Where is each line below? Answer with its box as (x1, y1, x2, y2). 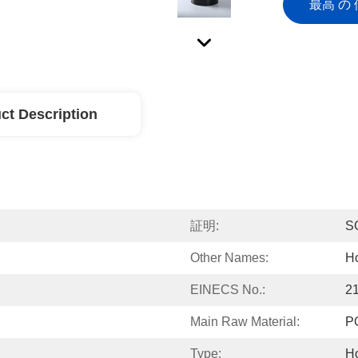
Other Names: (190, 251, 268, 265)
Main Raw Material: (190, 315, 300, 328)
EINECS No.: (190, 283, 265, 296)
